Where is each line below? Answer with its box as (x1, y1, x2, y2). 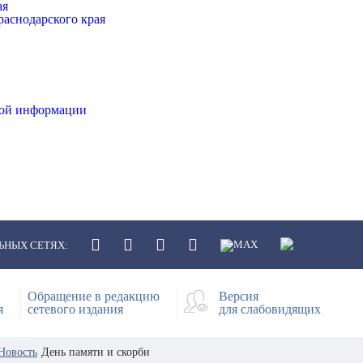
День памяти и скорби (41, 346, 150, 358)
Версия (219, 289, 258, 303)
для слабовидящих (219, 302, 321, 316)
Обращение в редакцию (28, 289, 160, 303)
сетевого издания (28, 302, 123, 316)
